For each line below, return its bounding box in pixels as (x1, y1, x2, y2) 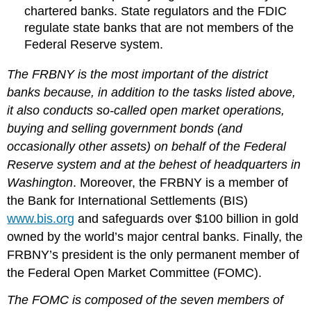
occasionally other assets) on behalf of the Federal (7, 140, 287, 154)
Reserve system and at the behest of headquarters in (7, 158, 301, 172)
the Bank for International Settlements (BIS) (7, 194, 249, 208)
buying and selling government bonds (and (7, 121, 243, 136)
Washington (7, 176, 74, 190)
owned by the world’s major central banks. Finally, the (7, 230, 303, 244)
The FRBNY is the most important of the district (7, 67, 269, 82)
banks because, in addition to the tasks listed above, (7, 85, 296, 100)
